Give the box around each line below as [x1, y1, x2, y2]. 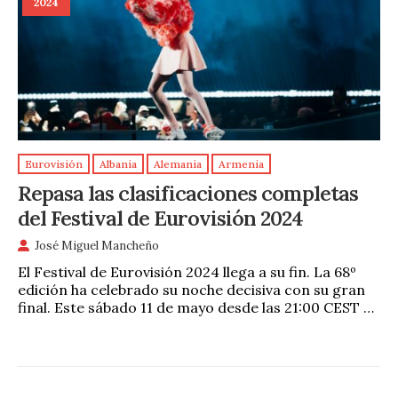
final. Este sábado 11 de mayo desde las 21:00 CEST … [18, 298, 374, 316]
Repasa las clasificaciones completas [18, 179, 358, 206]
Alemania [154, 157, 202, 171]
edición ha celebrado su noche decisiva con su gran [18, 280, 365, 298]
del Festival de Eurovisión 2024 [18, 203, 303, 231]
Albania [99, 157, 137, 171]
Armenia [219, 157, 264, 171]
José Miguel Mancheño [35, 238, 159, 254]
